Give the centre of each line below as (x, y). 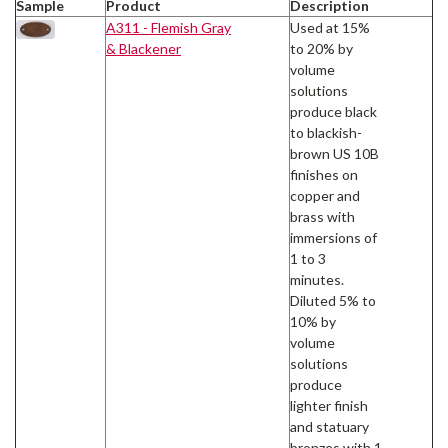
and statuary (329, 426)
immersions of (333, 237)
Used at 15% (330, 27)
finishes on (324, 174)
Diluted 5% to (333, 300)
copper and (325, 195)
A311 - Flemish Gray (168, 27)
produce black (333, 111)
